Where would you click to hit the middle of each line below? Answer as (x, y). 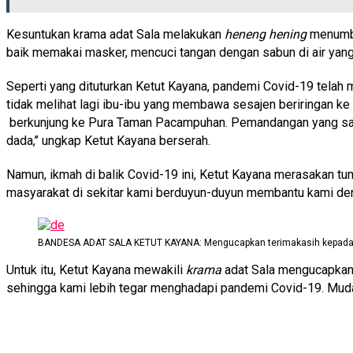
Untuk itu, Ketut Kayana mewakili (96, 269)
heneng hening (266, 34)
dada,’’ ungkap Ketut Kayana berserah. (108, 140)
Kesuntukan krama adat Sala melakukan (115, 34)
